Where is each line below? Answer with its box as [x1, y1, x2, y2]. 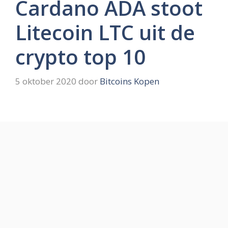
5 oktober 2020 [15, 75, 76, 87]
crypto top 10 [15, 43, 146, 71]
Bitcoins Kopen [100, 75, 159, 87]
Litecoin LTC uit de [15, 18, 195, 47]
